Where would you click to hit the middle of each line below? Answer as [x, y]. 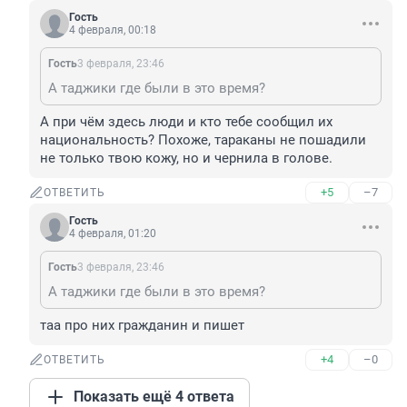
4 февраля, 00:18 [113, 30]
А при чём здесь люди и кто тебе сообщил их [186, 122]
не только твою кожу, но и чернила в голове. [186, 159]
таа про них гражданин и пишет [142, 326]
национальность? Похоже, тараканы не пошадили [203, 140]
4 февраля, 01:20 [113, 234]
